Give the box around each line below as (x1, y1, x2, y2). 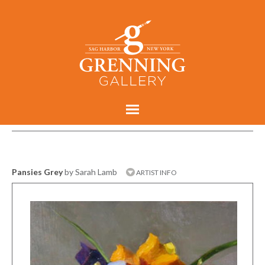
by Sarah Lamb (64, 166, 117, 177)
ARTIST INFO (135, 167, 177, 177)
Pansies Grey (12, 166, 63, 177)
